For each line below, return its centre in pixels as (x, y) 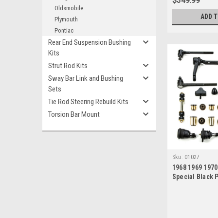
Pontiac (64, 30)
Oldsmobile (69, 8)
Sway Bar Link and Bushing (86, 78)
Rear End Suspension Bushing (90, 42)
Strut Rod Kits (68, 66)
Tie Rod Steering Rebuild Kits (88, 102)
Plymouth (66, 19)
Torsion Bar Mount (74, 114)
